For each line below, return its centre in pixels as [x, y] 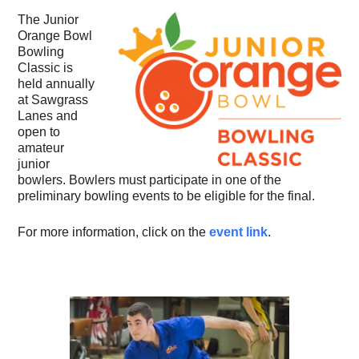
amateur [41, 148]
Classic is [46, 68]
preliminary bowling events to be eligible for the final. [167, 196]
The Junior [48, 20]
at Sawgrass [53, 100]
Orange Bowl [55, 36]
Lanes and [48, 116]
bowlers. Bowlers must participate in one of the [150, 180]
